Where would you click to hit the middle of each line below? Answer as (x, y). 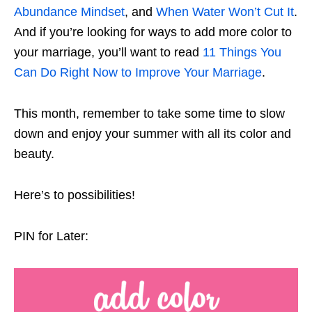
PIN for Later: (51, 236)
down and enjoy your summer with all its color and (153, 134)
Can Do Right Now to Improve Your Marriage (138, 73)
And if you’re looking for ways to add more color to (153, 32)
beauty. (36, 154)
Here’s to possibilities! (75, 195)
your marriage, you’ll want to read (108, 53)
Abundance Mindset (69, 12)
